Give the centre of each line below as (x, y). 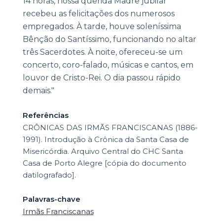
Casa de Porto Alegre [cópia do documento (104, 163)
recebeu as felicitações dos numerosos (98, 14)
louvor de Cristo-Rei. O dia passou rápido (101, 78)
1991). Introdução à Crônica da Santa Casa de (106, 140)
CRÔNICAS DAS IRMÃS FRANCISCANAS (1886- (110, 128)
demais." (38, 91)
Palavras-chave (51, 199)
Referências (45, 115)
